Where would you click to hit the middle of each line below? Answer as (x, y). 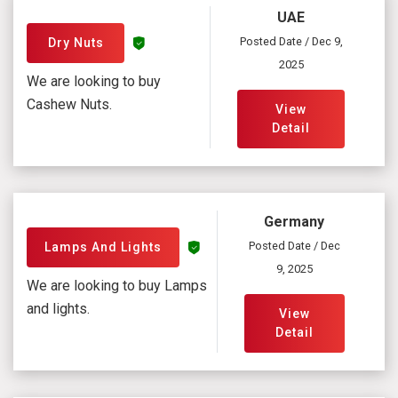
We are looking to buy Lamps (117, 286)
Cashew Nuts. (69, 105)
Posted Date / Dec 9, (291, 41)
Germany (295, 221)
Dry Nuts (76, 43)
